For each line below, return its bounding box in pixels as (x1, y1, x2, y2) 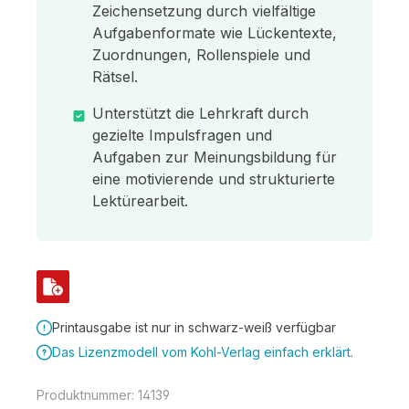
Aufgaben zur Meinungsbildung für (92, 147, 338, 166)
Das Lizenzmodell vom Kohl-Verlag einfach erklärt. (52, 343, 353, 360)
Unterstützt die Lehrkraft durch (92, 103, 309, 122)
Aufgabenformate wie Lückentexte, (92, 23, 338, 42)
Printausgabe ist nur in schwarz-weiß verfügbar (52, 320, 336, 336)
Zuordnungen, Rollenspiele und (92, 45, 311, 64)
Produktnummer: (37, 386, 138, 403)
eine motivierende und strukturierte (92, 169, 336, 188)
